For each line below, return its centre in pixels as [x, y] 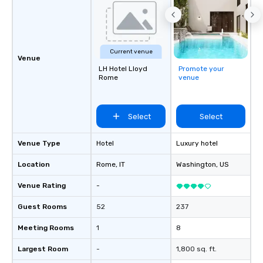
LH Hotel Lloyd [123, 69]
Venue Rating [42, 186]
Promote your [201, 69]
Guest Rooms [42, 207]
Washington [196, 164]
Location [34, 164]
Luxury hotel [197, 143]
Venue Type [39, 143]
